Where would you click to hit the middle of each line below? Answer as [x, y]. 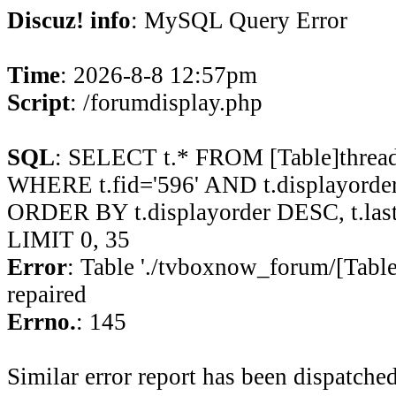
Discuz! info [69, 20]
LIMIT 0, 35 [69, 240]
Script [38, 103]
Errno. [42, 322]
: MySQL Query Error [239, 20]
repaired [47, 294]
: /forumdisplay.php [166, 103]
